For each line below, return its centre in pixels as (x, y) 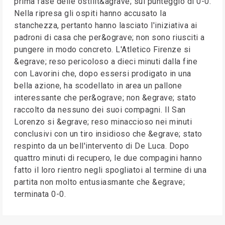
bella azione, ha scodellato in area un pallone (98, 86)
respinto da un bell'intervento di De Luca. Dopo (102, 146)
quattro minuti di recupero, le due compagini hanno (108, 158)
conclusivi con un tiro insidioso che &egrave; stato (108, 134)
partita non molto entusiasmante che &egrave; (99, 182)
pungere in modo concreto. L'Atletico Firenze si (102, 49)
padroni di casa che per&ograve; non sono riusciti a (109, 37)
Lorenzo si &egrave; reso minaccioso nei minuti (103, 122)
